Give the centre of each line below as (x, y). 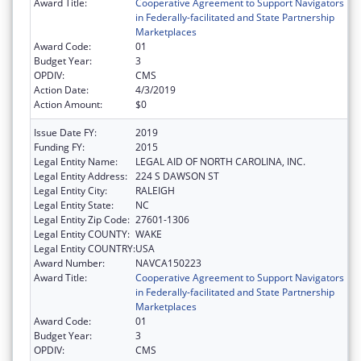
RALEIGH (155, 190)
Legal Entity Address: (81, 176)
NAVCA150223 (168, 263)
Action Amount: (68, 104)
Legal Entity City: (71, 190)
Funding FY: (59, 147)
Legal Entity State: (74, 205)
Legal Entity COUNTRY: (85, 248)
